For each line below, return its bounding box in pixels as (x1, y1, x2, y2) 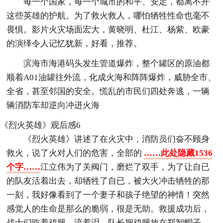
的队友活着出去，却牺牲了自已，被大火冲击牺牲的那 (6, 176, 210, 186)
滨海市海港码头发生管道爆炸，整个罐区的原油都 (23, 58, 210, 68)
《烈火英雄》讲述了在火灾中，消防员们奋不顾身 (23, 134, 210, 144)
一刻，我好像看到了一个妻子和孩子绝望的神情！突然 (6, 190, 210, 200)
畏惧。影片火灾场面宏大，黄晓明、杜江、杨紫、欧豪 (6, 24, 210, 34)
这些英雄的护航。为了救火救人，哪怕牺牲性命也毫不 (6, 10, 210, 20)
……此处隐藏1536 (144, 148, 213, 158)
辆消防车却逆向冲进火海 (6, 100, 100, 110)
